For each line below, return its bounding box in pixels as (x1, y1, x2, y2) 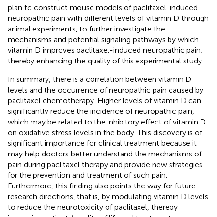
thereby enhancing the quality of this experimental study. (8, 56, 203, 65)
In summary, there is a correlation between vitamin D (8, 74, 191, 84)
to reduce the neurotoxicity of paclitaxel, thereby (8, 202, 178, 212)
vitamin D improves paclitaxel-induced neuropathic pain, (8, 45, 202, 55)
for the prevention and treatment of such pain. (8, 170, 167, 180)
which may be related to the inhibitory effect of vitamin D (8, 117, 206, 126)
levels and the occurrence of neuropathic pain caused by (8, 85, 203, 94)
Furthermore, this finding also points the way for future (8, 181, 196, 190)
